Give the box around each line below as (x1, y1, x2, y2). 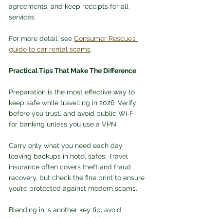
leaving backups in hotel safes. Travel (9, 152, 130, 161)
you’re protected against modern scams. (9, 184, 137, 193)
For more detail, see (9, 35, 74, 43)
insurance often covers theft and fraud (9, 163, 133, 171)
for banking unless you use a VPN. (9, 120, 120, 128)
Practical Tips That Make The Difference (9, 67, 136, 75)
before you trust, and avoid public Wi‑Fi (9, 109, 137, 118)
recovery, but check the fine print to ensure (9, 174, 146, 182)
